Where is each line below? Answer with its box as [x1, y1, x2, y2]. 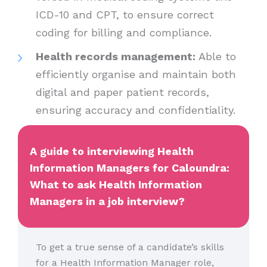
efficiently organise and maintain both [36, 67, 236, 80]
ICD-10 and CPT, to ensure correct [36, 8, 214, 21]
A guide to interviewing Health [30, 144, 194, 157]
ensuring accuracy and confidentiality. [36, 103, 239, 116]
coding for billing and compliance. [36, 26, 215, 39]
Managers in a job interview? [30, 194, 185, 207]
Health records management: [36, 49, 195, 63]
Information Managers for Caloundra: [30, 161, 229, 174]
